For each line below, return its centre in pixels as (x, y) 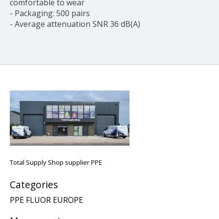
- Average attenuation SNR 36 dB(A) (75, 24)
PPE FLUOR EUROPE (46, 200)
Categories (34, 184)
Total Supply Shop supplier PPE (56, 163)
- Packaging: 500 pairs (50, 13)
